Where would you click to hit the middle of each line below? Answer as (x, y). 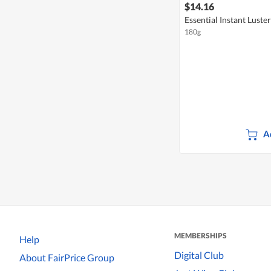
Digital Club (199, 255)
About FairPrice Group (67, 257)
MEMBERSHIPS (201, 236)
